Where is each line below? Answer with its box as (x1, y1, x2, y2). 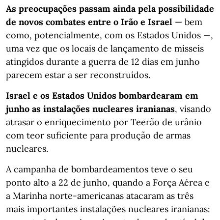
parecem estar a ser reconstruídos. (6, 69, 150, 81)
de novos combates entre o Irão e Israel (6, 16, 172, 27)
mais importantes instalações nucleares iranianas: (6, 203, 210, 215)
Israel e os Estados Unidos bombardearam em (6, 89, 198, 101)
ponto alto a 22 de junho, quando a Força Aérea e (6, 176, 210, 188)
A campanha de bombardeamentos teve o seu (6, 163, 193, 175)
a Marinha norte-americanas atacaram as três (6, 190, 193, 201)
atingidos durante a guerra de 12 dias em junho (6, 55, 200, 67)
